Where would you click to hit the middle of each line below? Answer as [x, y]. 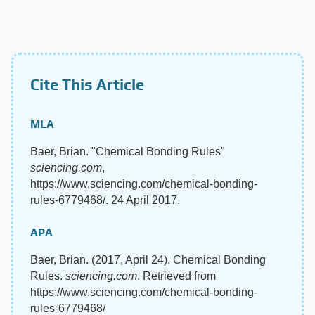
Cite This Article [87, 85]
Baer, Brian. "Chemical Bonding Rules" [128, 152]
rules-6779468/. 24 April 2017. [105, 200]
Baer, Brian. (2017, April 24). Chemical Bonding [148, 260]
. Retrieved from [176, 276]
